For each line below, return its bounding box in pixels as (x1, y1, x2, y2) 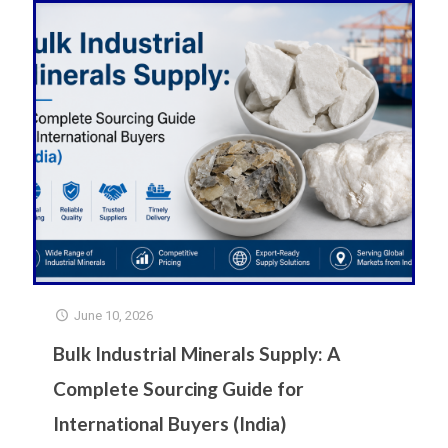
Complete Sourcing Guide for (53, 376, 304, 400)
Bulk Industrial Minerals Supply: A (53, 341, 340, 365)
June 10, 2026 (74, 307, 154, 323)
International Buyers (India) (53, 411, 286, 435)
